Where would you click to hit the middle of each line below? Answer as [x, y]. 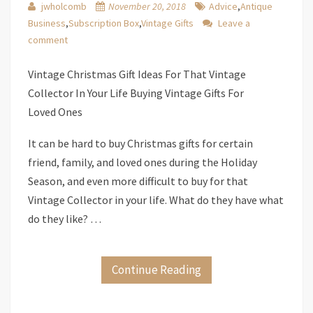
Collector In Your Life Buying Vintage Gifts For [136, 93]
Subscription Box [104, 23]
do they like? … [65, 219]
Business [47, 23]
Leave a [234, 23]
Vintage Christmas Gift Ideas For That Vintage [137, 74]
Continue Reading [156, 270]
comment [48, 40]
